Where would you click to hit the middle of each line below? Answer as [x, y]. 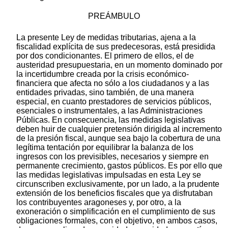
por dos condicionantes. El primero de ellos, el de [105, 56]
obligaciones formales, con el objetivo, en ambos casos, [117, 221]
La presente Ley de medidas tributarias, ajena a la [106, 38]
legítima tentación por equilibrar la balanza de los [105, 148]
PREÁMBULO [114, 16]
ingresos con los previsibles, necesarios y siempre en [112, 157]
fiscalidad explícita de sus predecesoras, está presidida [116, 47]
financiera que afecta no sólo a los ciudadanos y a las [113, 83]
